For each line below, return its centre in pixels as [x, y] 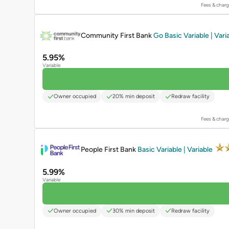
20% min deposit [134, 97]
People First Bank [109, 149]
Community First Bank [117, 35]
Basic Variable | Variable [176, 149]
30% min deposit [134, 211]
